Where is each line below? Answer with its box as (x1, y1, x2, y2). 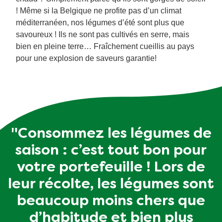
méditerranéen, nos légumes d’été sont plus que (16, 18, 184, 27)
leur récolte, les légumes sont (8, 178, 214, 192)
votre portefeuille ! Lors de (17, 161, 205, 175)
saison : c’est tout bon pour (15, 144, 207, 158)
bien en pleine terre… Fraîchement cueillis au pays (16, 42, 194, 51)
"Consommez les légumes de (10, 127, 212, 141)
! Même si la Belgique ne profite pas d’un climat (16, 6, 181, 15)
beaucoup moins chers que (17, 195, 205, 209)
